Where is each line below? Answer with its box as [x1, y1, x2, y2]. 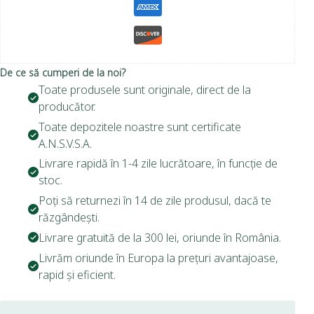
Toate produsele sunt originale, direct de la [39, 81, 251, 97]
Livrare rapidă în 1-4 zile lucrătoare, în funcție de [39, 156, 278, 172]
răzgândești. [39, 210, 100, 226]
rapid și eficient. [39, 266, 116, 282]
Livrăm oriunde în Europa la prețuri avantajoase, [39, 250, 278, 266]
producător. [39, 98, 95, 114]
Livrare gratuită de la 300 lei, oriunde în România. [39, 229, 281, 245]
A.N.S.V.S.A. [39, 135, 92, 151]
